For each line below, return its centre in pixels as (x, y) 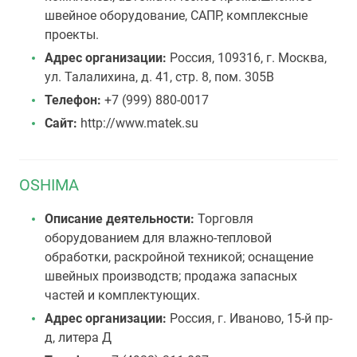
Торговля (224, 219)
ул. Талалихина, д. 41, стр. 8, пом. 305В (159, 77)
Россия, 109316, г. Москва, (248, 58)
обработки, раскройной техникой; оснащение (179, 257)
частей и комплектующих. (122, 295)
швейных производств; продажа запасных (171, 276)
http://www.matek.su (138, 123)
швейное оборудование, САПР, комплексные (176, 16)
